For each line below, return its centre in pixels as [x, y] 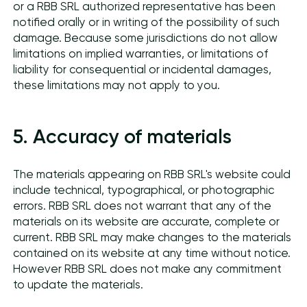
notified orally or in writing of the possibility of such [147, 22]
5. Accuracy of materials [123, 136]
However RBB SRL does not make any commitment [148, 269]
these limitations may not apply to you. [117, 85]
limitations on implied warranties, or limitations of [141, 53]
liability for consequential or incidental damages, [143, 69]
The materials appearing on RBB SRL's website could [152, 175]
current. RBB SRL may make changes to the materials [152, 238]
